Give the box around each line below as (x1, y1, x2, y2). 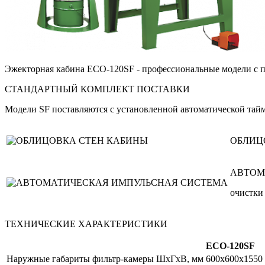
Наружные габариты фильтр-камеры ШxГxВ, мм (7, 253, 203, 264)
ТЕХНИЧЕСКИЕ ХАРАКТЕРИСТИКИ (5, 218, 167, 229)
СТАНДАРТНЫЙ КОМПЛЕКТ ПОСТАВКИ (5, 83, 190, 94)
